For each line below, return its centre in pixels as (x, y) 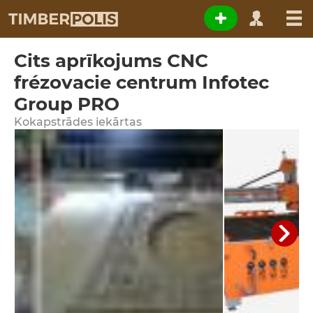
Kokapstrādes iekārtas (78, 122)
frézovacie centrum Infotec (141, 82)
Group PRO (67, 104)
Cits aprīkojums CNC (111, 61)
